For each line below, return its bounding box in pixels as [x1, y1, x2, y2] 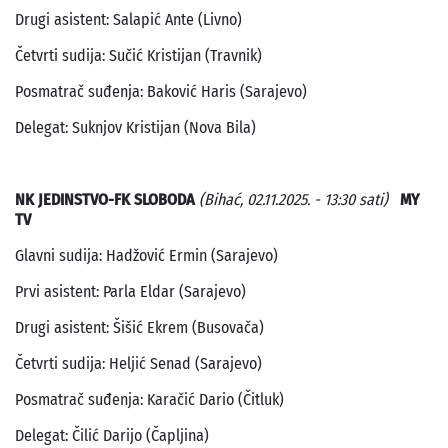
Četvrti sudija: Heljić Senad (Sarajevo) [15, 354, 262, 374]
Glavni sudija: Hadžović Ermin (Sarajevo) [15, 246, 278, 266]
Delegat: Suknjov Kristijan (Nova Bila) [15, 118, 256, 138]
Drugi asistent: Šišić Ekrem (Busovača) [15, 318, 264, 338]
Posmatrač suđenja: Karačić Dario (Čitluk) [15, 390, 284, 410]
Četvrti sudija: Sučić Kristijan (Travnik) [15, 46, 262, 66]
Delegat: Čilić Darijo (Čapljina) [15, 426, 209, 446]
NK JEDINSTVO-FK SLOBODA [15, 190, 195, 210]
